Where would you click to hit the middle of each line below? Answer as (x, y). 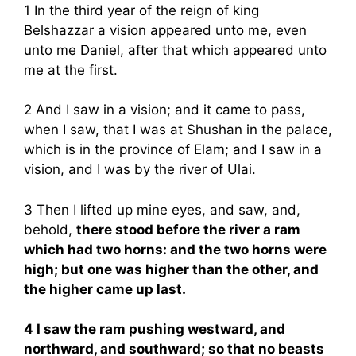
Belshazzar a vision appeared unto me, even (165, 30)
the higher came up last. (105, 289)
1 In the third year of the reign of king (141, 10)
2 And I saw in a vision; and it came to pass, (164, 110)
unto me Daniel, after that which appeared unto (175, 50)
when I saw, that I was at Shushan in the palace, (178, 130)
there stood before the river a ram (188, 229)
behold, (50, 229)
